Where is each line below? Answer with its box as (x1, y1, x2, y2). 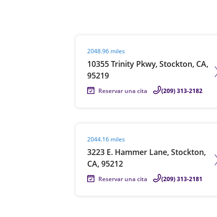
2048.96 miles (87, 47, 125, 55)
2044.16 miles (87, 135, 125, 143)
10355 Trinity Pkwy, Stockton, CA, (87, 59, 208, 69)
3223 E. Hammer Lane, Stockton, (87, 147, 206, 157)
